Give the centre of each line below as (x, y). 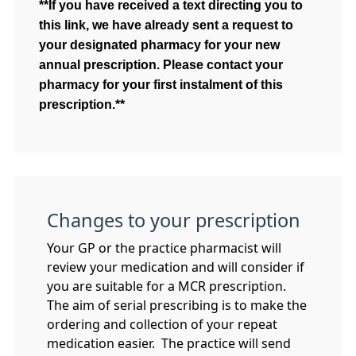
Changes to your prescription (174, 221)
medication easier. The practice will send (169, 343)
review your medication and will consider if (176, 267)
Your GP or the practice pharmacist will (164, 248)
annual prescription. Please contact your (161, 65)
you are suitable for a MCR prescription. (168, 286)
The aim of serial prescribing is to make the (177, 305)
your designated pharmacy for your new (159, 45)
